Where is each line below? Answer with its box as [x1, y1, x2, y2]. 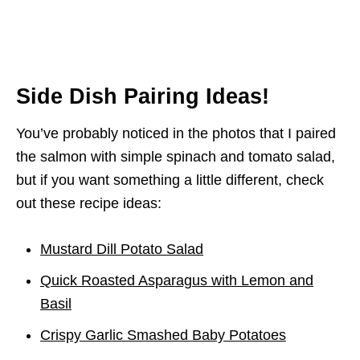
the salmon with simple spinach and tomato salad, [16, 149, 335, 166]
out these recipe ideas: [16, 195, 162, 212]
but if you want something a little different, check [16, 172, 324, 189]
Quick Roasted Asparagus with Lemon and [40, 272, 313, 289]
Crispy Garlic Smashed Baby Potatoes [40, 327, 286, 344]
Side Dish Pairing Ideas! [16, 84, 269, 109]
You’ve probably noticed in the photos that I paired [16, 125, 336, 142]
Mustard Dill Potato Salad [40, 241, 203, 258]
